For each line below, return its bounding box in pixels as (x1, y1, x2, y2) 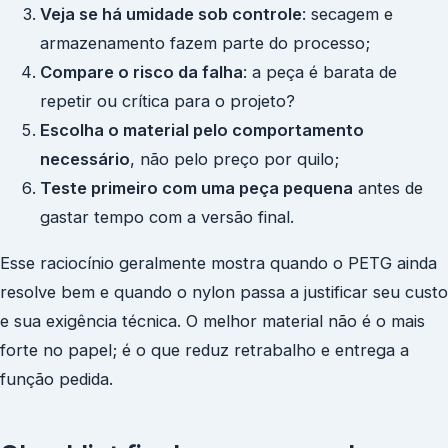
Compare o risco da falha (40, 62, 243, 83)
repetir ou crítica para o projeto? (40, 91, 295, 112)
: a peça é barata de (243, 62, 397, 83)
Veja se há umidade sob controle (40, 4, 302, 25)
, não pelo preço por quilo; (130, 149, 339, 170)
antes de (353, 178, 423, 199)
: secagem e (302, 4, 393, 25)
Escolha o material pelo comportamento (40, 120, 364, 141)
